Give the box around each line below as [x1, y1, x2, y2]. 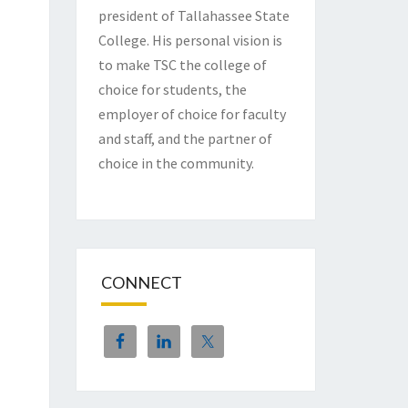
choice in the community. [97, 154, 254, 173]
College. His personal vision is [97, 31, 282, 50]
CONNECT [100, 272, 182, 293]
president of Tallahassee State [97, 6, 290, 25]
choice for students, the [97, 80, 247, 99]
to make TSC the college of [97, 56, 267, 75]
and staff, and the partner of [97, 129, 272, 148]
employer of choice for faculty [97, 105, 286, 124]
